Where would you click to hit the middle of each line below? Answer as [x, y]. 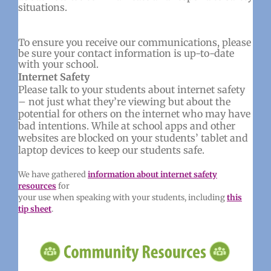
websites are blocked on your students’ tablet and [133, 138]
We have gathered [53, 174]
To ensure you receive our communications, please [134, 42]
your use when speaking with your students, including [122, 197]
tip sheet [34, 209]
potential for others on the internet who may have [134, 113]
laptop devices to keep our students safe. [111, 150]
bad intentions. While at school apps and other [126, 126]
